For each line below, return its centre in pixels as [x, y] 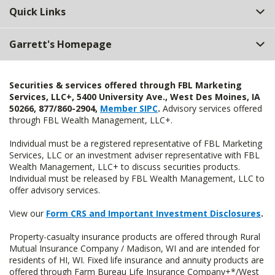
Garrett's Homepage [60, 44]
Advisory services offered [211, 108]
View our [28, 213]
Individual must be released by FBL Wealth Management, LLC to [137, 178]
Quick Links [37, 12]
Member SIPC [129, 108]
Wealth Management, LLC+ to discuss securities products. [125, 167]
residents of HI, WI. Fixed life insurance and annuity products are [137, 260]
